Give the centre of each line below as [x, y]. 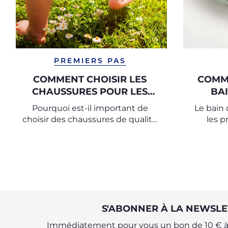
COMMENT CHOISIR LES [90, 79]
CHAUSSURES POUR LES [90, 92]
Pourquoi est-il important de [90, 108]
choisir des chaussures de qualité [90, 119]
